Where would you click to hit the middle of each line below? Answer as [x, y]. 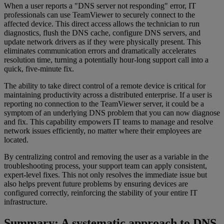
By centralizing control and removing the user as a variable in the [106, 157]
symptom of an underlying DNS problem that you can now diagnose [112, 113]
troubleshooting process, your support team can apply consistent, [105, 166]
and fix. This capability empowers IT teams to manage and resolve [108, 122]
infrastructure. [26, 202]
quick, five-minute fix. [39, 69]
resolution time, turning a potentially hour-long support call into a [106, 60]
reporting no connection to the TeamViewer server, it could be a [104, 104]
